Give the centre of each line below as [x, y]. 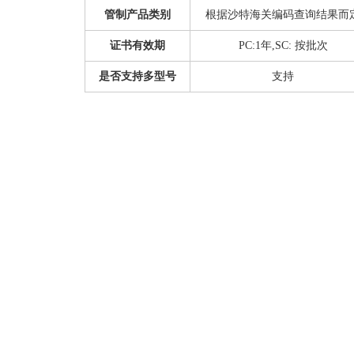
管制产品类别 [137, 15]
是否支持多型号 [137, 76]
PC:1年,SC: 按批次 [283, 45]
